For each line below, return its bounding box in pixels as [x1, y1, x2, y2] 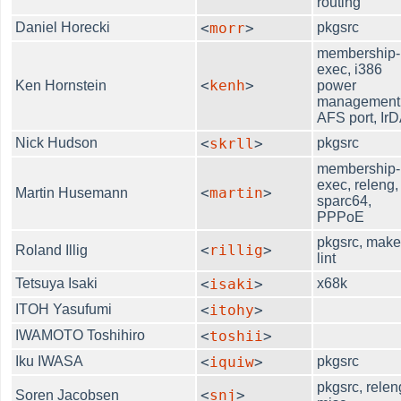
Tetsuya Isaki [15, 275, 98, 291]
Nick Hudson [15, 134, 98, 150]
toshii [209, 327, 264, 345]
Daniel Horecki [15, 19, 111, 35]
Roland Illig [15, 242, 89, 258]
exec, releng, [317, 176, 399, 192]
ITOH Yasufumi [15, 301, 113, 317]
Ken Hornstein [15, 77, 107, 93]
